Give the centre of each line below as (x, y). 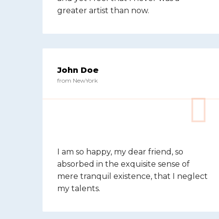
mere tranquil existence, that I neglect (132, 176)
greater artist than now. (103, 11)
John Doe (78, 70)
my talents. (79, 188)
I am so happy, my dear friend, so (120, 152)
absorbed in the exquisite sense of (123, 164)
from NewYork (77, 80)
